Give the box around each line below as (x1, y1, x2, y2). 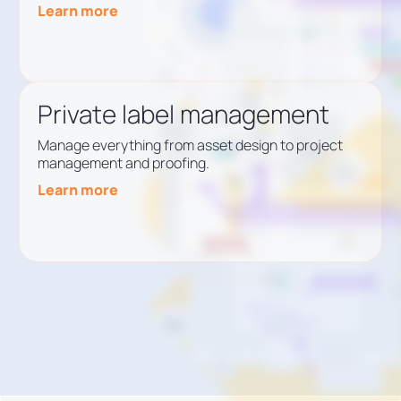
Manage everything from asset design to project (38, 135, 344, 156)
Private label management (38, 97, 330, 132)
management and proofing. (38, 153, 210, 174)
